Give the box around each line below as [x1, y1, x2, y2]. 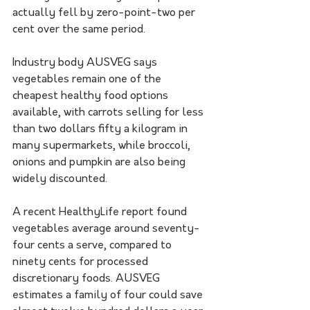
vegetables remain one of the [12, 74, 164, 86]
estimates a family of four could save [12, 290, 206, 302]
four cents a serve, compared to [12, 240, 174, 252]
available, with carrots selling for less [12, 107, 206, 119]
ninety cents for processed [12, 257, 151, 268]
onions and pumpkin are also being [12, 157, 188, 169]
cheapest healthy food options [12, 91, 171, 102]
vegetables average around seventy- [12, 224, 200, 235]
